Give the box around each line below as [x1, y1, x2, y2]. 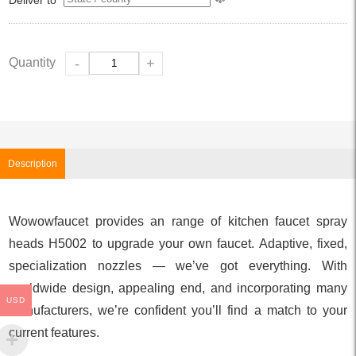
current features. [9, 325, 100, 339]
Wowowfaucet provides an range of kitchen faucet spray [9, 214, 347, 228]
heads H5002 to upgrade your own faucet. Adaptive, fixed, [9, 236, 347, 250]
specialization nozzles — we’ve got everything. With [9, 258, 347, 273]
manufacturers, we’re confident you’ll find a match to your [9, 303, 347, 317]
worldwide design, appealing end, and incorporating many [9, 281, 347, 295]
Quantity [9, 55, 56, 69]
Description [8, 157, 57, 169]
